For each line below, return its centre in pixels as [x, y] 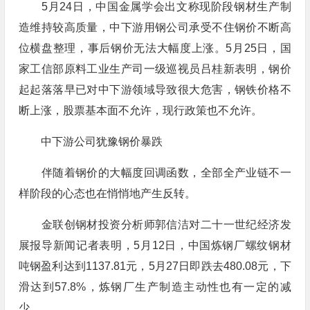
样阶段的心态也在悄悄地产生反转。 [107, 193]
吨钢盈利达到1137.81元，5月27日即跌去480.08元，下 [155, 266]
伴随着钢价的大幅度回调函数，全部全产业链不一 [155, 173]
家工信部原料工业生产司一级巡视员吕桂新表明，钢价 [155, 69]
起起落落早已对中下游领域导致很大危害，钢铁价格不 [155, 90]
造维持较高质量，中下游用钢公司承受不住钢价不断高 [155, 27]
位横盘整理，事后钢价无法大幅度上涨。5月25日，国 [155, 48]
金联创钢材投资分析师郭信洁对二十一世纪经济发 [155, 225]
